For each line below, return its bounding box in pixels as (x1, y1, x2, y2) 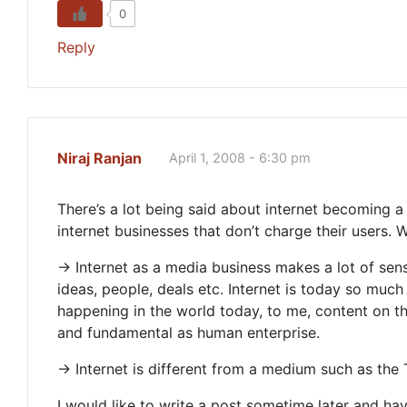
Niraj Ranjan (57, 149, 142, 167)
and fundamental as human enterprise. (57, 323, 320, 342)
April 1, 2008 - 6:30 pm (169, 150, 311, 165)
